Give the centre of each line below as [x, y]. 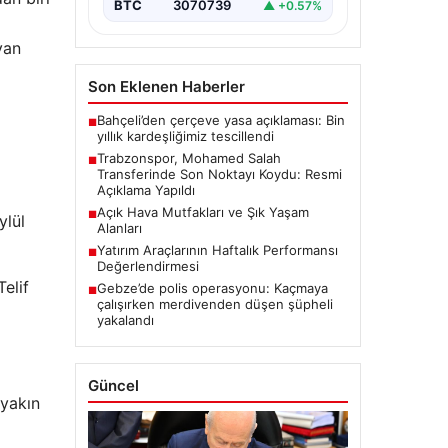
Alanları [119, 228]
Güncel [113, 386]
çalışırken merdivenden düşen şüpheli [214, 304]
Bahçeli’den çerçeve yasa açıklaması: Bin [220, 120]
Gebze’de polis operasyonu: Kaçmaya [212, 288]
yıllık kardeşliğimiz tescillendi [185, 136]
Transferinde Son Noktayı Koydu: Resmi [219, 174]
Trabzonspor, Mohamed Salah [188, 158]
